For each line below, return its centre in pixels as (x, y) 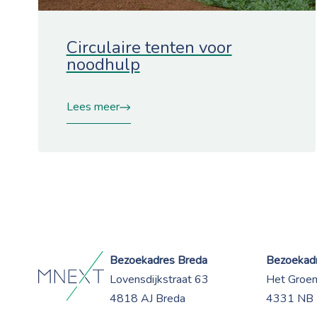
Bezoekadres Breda (158, 260)
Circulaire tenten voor (149, 47)
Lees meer (93, 106)
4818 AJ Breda (147, 298)
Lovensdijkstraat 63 (159, 279)
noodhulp (103, 64)
